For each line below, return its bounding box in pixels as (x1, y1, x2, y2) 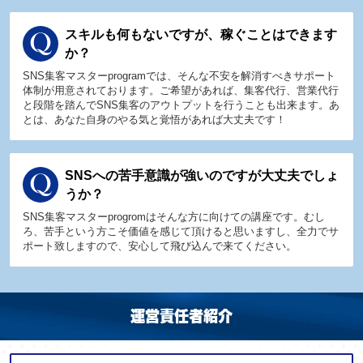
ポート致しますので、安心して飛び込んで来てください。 (23, 239, 297, 252)
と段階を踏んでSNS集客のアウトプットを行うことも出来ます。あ (23, 98, 340, 111)
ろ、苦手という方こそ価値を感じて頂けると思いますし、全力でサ (23, 224, 339, 237)
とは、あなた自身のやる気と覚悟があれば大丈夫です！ (23, 113, 286, 126)
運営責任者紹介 (130, 304, 233, 327)
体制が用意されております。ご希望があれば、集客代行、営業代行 (23, 83, 339, 96)
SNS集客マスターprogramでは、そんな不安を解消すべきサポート (23, 69, 335, 82)
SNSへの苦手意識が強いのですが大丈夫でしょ (65, 168, 339, 182)
